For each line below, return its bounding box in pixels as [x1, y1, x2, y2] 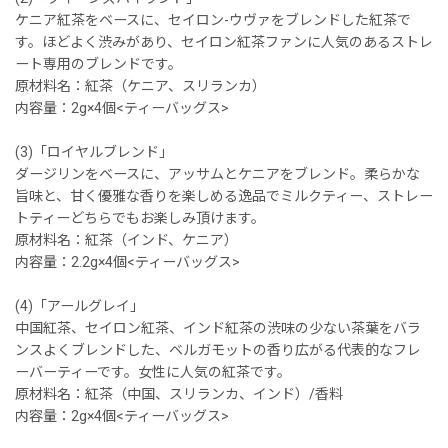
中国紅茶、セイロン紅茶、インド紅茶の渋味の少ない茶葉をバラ [15, 319, 421, 336]
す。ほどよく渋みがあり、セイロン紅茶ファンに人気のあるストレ [15, 33, 433, 50]
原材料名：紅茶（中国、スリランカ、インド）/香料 [15, 385, 343, 402]
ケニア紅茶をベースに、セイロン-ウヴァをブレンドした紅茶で [15, 11, 411, 28]
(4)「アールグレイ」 [15, 297, 144, 314]
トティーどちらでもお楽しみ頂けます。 [15, 209, 265, 226]
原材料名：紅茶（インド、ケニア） [15, 231, 238, 248]
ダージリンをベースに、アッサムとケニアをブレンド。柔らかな [15, 165, 420, 182]
